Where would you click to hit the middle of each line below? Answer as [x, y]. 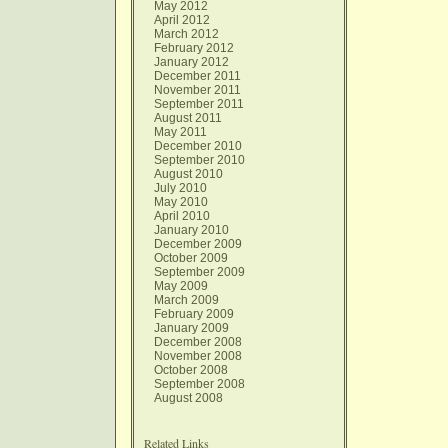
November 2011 [197, 90]
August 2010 [188, 174]
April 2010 [182, 216]
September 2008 [199, 384]
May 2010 [181, 202]
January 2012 [191, 62]
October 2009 [191, 258]
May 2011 [180, 132]
